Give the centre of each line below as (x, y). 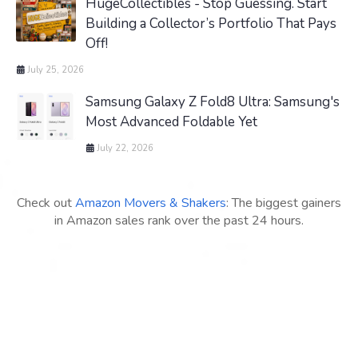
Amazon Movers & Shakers (151, 203)
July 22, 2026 (125, 149)
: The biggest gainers (284, 203)
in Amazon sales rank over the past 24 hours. (179, 221)
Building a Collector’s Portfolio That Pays (211, 24)
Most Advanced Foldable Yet (171, 122)
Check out (46, 203)
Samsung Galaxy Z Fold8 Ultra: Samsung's (213, 102)
